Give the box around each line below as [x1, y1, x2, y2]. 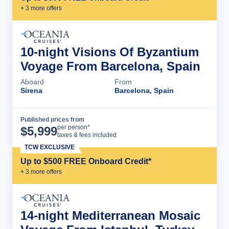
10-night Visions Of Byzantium [20, 45, 199, 59]
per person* [57, 124, 90, 131]
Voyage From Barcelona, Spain [20, 59, 200, 74]
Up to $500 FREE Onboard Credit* [20, 157, 151, 166]
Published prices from [20, 116, 84, 124]
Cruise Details [144, 123, 198, 132]
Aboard [20, 78, 44, 86]
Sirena [20, 86, 42, 95]
